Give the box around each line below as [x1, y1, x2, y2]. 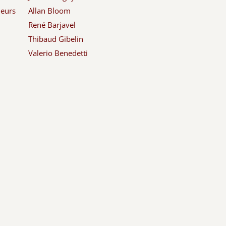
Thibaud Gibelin [28, 34, 84, 44]
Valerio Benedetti [28, 48, 88, 59]
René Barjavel [28, 20, 76, 30]
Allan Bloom [28, 6, 71, 16]
